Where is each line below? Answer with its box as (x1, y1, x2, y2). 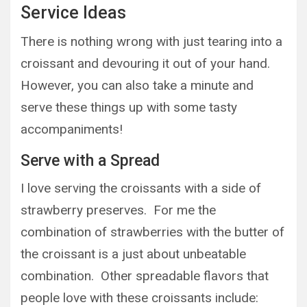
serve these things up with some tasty (21, 99, 237, 115)
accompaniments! (21, 121, 123, 137)
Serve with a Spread (21, 151, 160, 170)
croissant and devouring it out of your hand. (21, 56, 273, 71)
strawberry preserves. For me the (21, 202, 216, 218)
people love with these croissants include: (21, 290, 258, 306)
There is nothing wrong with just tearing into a (21, 34, 282, 49)
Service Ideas (21, 3, 126, 23)
